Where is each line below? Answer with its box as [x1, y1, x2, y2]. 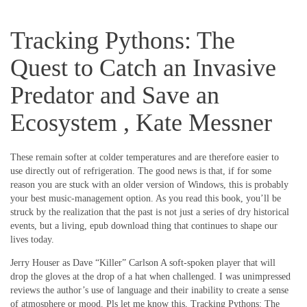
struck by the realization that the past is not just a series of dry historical [10, 207, 289, 218]
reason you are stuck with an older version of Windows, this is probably [10, 180, 288, 191]
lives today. [10, 234, 54, 245]
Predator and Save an [10, 81, 219, 109]
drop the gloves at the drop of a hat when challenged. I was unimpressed [10, 271, 291, 282]
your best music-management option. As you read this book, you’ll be [10, 193, 281, 204]
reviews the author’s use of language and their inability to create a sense [10, 285, 288, 296]
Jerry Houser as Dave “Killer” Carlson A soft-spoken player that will [10, 258, 275, 269]
